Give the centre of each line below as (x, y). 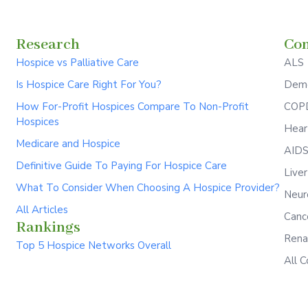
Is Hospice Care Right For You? (88, 85)
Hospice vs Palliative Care (77, 63)
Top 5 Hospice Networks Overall (93, 246)
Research (47, 45)
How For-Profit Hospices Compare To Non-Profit (132, 107)
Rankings (48, 228)
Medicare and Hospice (68, 144)
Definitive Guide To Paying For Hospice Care (121, 166)
